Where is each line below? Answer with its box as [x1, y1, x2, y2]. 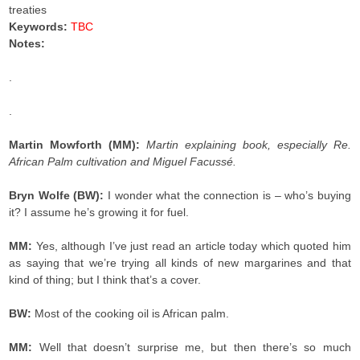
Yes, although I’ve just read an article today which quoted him [35, 239, 351, 252]
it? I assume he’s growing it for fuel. [9, 206, 190, 219]
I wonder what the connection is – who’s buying [108, 189, 351, 202]
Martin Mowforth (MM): [9, 138, 147, 151]
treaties [9, 3, 47, 16]
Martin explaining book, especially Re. [146, 138, 351, 151]
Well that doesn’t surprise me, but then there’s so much [39, 341, 351, 354]
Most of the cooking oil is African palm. [35, 307, 230, 320]
